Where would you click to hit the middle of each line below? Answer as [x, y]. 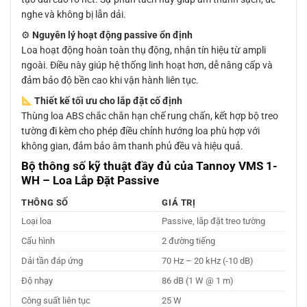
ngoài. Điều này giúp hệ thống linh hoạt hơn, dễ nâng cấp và [147, 65]
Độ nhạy [37, 280]
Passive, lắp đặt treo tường [214, 221]
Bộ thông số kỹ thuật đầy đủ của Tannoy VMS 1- [149, 166]
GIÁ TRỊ [179, 202]
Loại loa [36, 221]
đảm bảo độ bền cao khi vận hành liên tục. [110, 81]
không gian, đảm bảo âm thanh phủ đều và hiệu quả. [132, 146]
